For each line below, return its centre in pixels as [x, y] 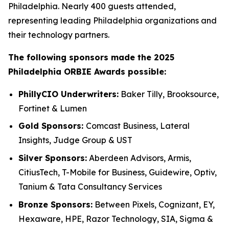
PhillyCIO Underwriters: [68, 94]
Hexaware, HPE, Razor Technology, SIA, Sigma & [116, 219]
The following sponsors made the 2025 [91, 57]
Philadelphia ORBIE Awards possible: [87, 71]
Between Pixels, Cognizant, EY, [154, 204]
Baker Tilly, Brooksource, [169, 94]
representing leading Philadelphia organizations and [112, 20]
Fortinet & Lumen [53, 108]
